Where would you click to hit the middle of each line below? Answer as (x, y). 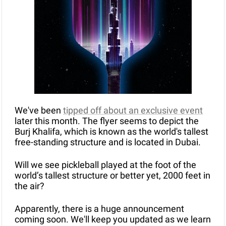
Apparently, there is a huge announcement (99, 209)
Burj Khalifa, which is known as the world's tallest (111, 132)
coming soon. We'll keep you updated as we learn (113, 219)
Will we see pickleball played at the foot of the (105, 165)
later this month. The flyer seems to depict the (107, 121)
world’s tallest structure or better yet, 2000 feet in (112, 176)
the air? (31, 186)
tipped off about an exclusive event (133, 110)
